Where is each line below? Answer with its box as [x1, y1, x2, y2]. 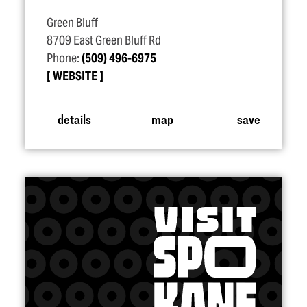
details [57, 111, 91, 126]
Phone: [47, 51, 82, 66]
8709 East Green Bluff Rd [47, 33, 161, 48]
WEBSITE [53, 69, 97, 84]
